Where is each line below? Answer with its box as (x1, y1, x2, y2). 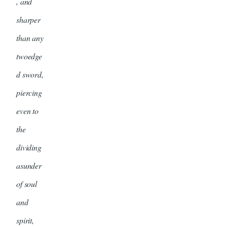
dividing (16, 141, 42, 153)
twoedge (16, 50, 42, 61)
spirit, (16, 214, 34, 225)
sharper (16, 14, 41, 25)
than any (16, 32, 44, 43)
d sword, (16, 68, 44, 80)
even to (16, 105, 39, 116)
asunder (16, 160, 42, 171)
